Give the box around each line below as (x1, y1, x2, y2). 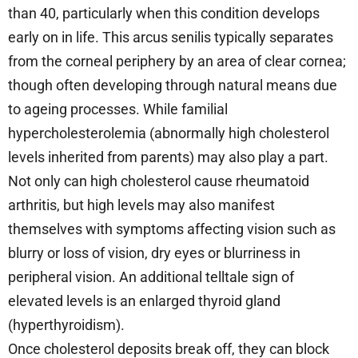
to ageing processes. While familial (8, 100, 228, 117)
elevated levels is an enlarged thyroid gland (8, 292, 280, 309)
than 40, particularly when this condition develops (8, 4, 320, 22)
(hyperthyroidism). (8, 316, 125, 333)
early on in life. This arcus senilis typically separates (8, 28, 333, 46)
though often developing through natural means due (8, 76, 337, 93)
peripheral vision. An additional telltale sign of (8, 268, 294, 285)
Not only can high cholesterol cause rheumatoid (8, 172, 309, 189)
